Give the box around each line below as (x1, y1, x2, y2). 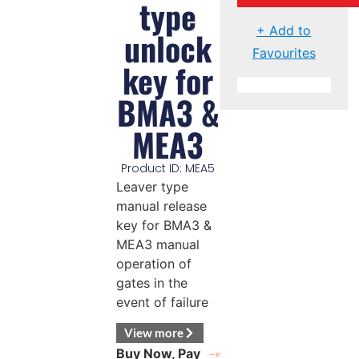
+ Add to (256, 22, 312, 38)
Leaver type (115, 178, 188, 195)
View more (123, 325, 184, 341)
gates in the (115, 274, 188, 291)
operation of (115, 255, 192, 272)
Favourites (252, 44, 316, 61)
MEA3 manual (115, 236, 200, 252)
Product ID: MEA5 (121, 159, 216, 176)
